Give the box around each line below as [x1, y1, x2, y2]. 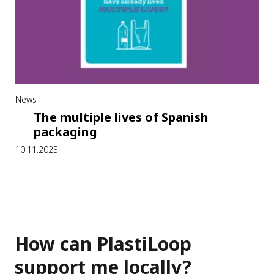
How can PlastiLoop [15, 231, 191, 256]
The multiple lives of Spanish [34, 109, 209, 125]
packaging [34, 124, 97, 140]
